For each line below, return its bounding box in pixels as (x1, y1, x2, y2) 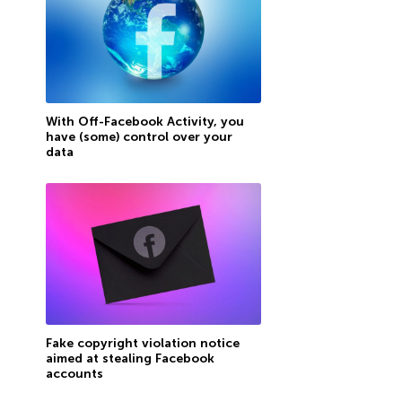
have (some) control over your (45, 128, 232, 144)
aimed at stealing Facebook (45, 350, 214, 366)
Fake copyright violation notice (45, 335, 240, 351)
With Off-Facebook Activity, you (45, 113, 244, 129)
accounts (45, 365, 103, 381)
